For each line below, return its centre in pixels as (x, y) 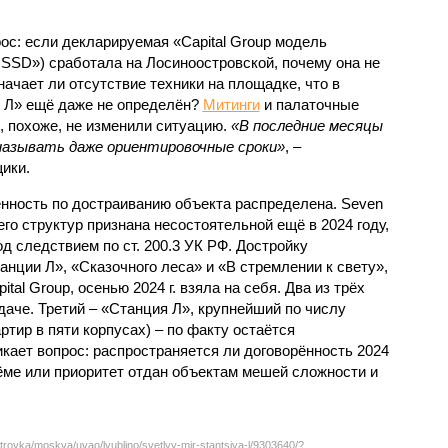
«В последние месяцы (306, 125)
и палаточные (309, 104)
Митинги (231, 104)
